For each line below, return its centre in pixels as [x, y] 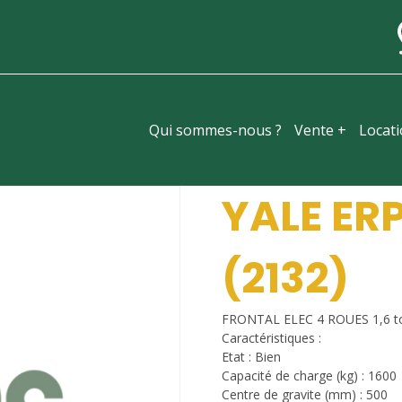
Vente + [320, 130]
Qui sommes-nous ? [215, 130]
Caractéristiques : [271, 338]
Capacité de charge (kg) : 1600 [309, 376]
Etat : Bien [251, 357]
